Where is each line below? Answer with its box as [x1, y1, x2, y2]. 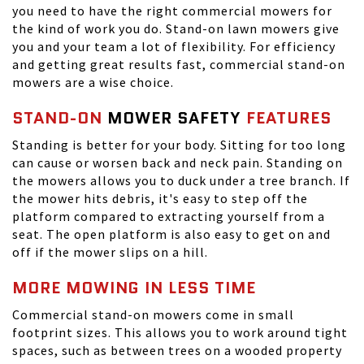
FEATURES [241, 106, 331, 130]
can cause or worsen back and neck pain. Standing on [12, 154, 343, 171]
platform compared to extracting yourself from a [12, 208, 325, 225]
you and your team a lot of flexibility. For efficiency [12, 38, 336, 55]
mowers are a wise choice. [12, 74, 174, 91]
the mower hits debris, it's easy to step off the [12, 190, 308, 207]
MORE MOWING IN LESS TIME [12, 276, 256, 300]
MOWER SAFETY [107, 106, 241, 130]
